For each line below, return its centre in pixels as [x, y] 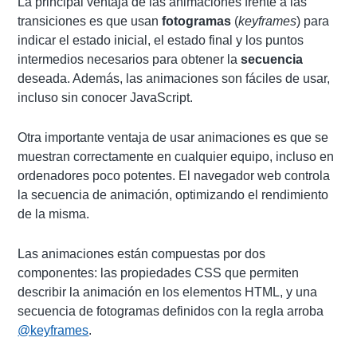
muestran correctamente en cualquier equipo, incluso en [176, 157]
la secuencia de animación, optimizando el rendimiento [173, 195]
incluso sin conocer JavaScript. [106, 98]
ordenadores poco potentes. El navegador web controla [174, 176]
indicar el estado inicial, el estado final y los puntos [161, 40]
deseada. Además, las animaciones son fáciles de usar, [174, 78]
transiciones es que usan [90, 21]
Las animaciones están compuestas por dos [142, 254]
